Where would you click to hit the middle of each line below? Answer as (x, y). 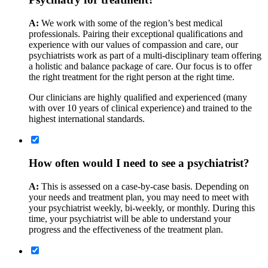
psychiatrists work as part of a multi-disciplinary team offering (145, 55)
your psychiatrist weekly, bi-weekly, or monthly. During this (142, 208)
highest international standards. (88, 118)
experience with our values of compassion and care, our (133, 44)
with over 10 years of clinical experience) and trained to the (140, 108)
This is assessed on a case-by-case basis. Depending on (145, 186)
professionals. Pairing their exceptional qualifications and (136, 33)
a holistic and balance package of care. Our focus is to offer (140, 66)
